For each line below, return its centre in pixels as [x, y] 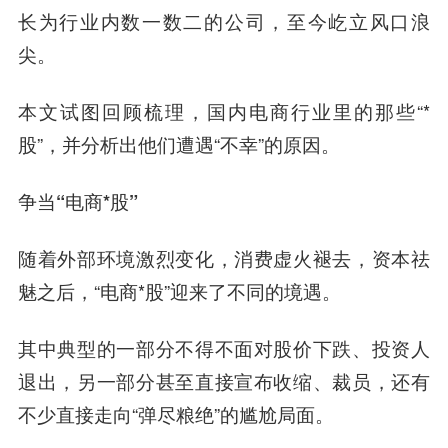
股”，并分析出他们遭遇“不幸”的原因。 [178, 143]
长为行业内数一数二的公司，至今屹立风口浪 [224, 21]
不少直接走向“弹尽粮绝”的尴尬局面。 [175, 413]
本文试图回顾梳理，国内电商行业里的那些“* [224, 110]
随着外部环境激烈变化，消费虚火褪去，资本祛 [224, 257]
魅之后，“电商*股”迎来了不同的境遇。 [179, 290]
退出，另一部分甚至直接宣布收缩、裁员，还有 [224, 380]
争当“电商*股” [77, 201]
